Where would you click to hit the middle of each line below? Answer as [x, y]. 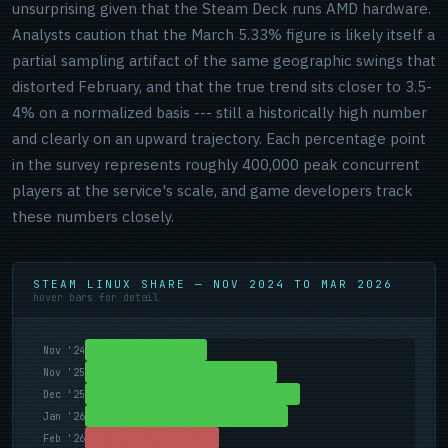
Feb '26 [64, 438]
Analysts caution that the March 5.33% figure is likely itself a [223, 34]
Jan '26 [64, 416]
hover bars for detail [96, 297]
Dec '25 [64, 394]
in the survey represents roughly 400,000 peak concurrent [216, 164]
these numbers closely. [93, 216]
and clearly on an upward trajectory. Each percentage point [219, 138]
